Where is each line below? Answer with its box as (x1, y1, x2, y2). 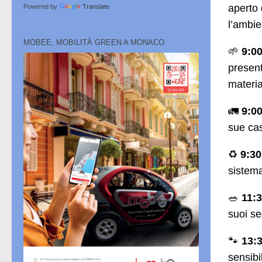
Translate (82, 3, 109, 11)
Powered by (23, 3, 59, 11)
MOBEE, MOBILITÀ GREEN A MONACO (23, 38, 164, 47)
